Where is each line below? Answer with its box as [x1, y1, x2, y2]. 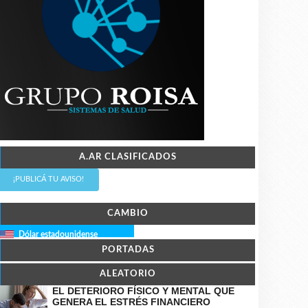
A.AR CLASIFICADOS [79, 153, 177, 162]
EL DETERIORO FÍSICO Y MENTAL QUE [52, 285, 234, 297]
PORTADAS [101, 245, 155, 255]
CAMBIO [107, 209, 148, 219]
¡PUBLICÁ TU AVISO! [12, 175, 84, 184]
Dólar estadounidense [19, 230, 98, 239]
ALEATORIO [100, 269, 156, 279]
